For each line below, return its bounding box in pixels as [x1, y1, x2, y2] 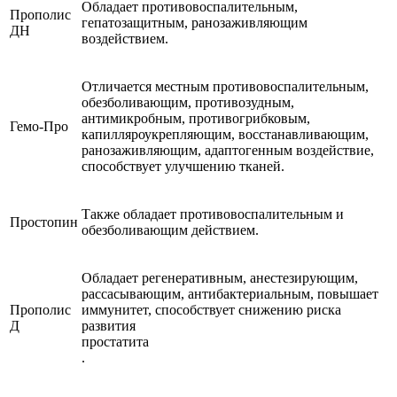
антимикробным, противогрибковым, [82, 111, 310, 127]
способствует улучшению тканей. [82, 159, 284, 175]
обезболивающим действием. [82, 222, 259, 238]
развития [82, 318, 136, 334]
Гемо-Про [10, 119, 68, 135]
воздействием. [82, 31, 168, 47]
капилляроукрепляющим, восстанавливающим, [82, 127, 369, 143]
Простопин [10, 214, 78, 230]
